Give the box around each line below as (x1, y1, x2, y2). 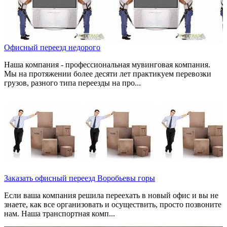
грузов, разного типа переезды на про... (4, 79, 141, 88)
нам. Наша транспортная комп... (4, 209, 115, 218)
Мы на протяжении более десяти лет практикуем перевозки (4, 69, 211, 79)
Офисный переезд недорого (4, 43, 100, 52)
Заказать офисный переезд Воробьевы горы (4, 174, 155, 183)
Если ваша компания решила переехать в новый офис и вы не (4, 191, 218, 200)
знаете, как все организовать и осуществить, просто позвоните (4, 200, 221, 209)
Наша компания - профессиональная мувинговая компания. (4, 60, 210, 69)
